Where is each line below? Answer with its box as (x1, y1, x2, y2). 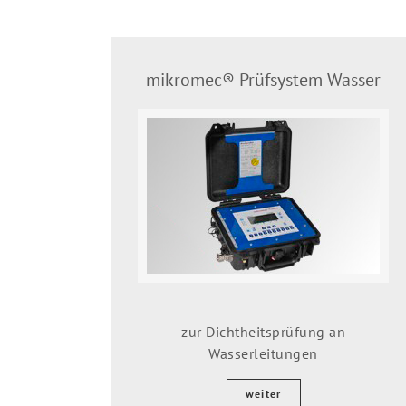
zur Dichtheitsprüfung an (181, 322, 346, 341)
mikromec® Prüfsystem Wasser (146, 67, 382, 92)
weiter (245, 386, 282, 401)
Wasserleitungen (208, 343, 318, 362)
